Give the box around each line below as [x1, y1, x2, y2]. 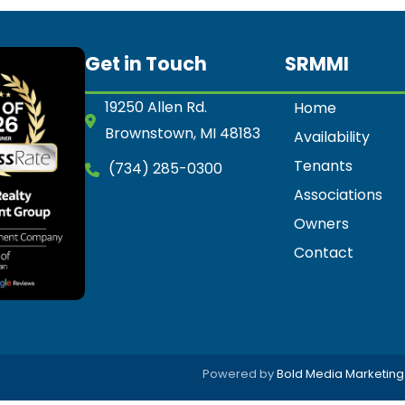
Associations [294, 184, 383, 205]
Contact [294, 241, 354, 263]
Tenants [294, 155, 353, 176]
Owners [294, 212, 350, 234]
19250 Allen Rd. [104, 96, 207, 118]
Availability [294, 126, 371, 147]
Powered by [202, 364, 277, 382]
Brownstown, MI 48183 [104, 122, 260, 144]
